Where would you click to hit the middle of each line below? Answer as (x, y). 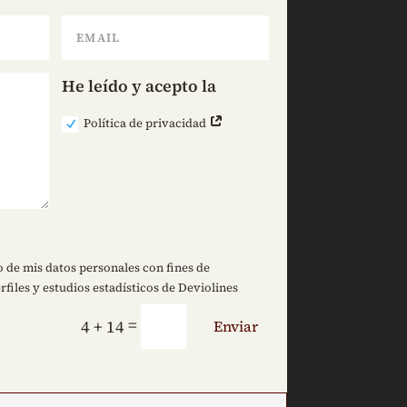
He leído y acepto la (139, 86)
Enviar (235, 326)
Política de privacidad (147, 123)
